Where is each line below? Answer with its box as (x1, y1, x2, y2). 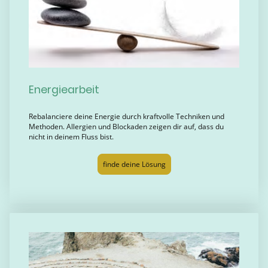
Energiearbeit (29, 82, 99, 97)
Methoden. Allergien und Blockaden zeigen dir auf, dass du (29, 121, 224, 132)
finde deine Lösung (102, 159, 166, 170)
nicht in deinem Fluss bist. (29, 132, 115, 142)
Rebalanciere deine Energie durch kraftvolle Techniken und (29, 111, 224, 122)
